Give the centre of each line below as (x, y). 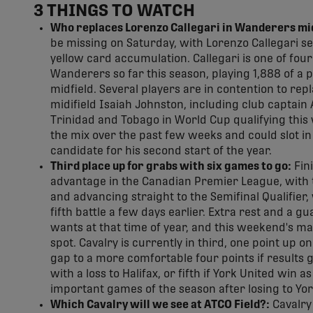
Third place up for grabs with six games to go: (171, 166)
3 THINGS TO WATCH (114, 11)
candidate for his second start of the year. (161, 151)
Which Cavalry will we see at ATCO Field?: (160, 305)
